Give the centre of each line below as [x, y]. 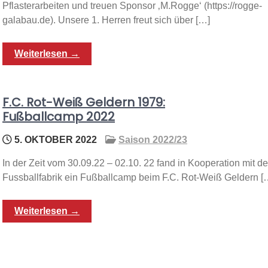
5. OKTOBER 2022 [54, 140]
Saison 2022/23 [153, 140]
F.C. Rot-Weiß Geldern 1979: [84, 102]
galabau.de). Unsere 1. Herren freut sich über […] [106, 20]
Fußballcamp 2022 [59, 117]
